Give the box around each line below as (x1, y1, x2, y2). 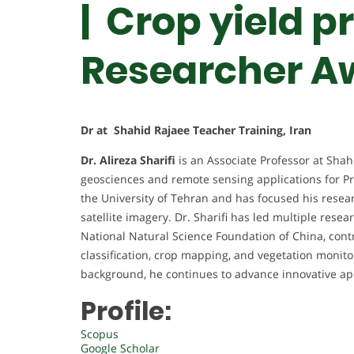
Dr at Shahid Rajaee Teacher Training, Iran (81, 122, 311, 138)
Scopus (81, 326, 119, 342)
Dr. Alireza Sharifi (81, 153, 175, 168)
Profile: (81, 293, 171, 330)
